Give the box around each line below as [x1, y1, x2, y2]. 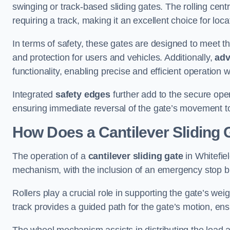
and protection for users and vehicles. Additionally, [12, 52, 215, 63]
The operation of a [12, 151, 88, 161]
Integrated [12, 89, 56, 100]
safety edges [55, 89, 110, 100]
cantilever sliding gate [88, 151, 183, 161]
